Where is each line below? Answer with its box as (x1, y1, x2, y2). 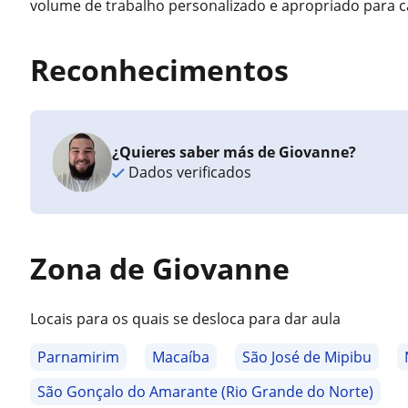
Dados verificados (125, 162, 252, 182)
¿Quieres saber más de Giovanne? (112, 142, 357, 162)
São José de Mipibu (242, 347, 372, 367)
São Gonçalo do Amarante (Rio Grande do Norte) (37, 382, 374, 402)
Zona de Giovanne (30, 249, 291, 288)
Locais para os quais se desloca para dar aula (30, 309, 342, 329)
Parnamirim (37, 347, 120, 367)
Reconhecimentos (30, 50, 290, 89)
